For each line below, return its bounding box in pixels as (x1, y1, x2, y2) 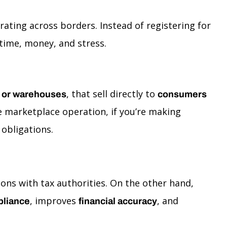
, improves (30, 195, 79, 207)
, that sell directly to (66, 88, 158, 100)
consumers (158, 89, 207, 99)
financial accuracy (79, 196, 157, 206)
